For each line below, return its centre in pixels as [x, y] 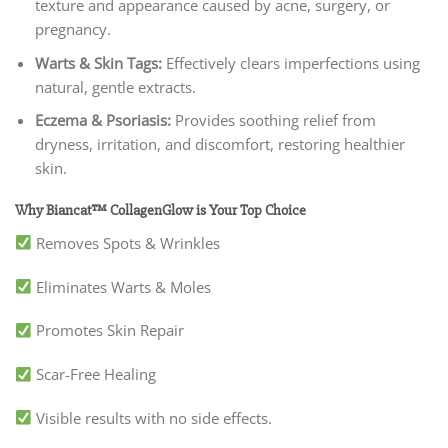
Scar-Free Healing [94, 374]
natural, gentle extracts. [115, 86]
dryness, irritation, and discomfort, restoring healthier [219, 143]
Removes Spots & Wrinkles [126, 242]
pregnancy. [72, 29]
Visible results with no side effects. [152, 417]
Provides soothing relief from [275, 119]
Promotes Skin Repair [108, 330]
